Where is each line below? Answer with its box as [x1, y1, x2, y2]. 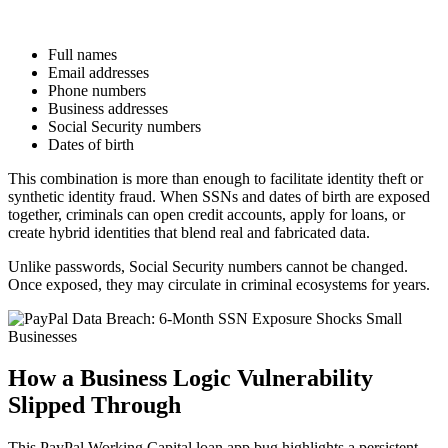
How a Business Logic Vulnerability [8, 365, 373, 392]
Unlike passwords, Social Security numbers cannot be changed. [8, 257, 408, 275]
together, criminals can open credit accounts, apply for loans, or [8, 205, 405, 223]
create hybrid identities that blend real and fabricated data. [8, 223, 370, 241]
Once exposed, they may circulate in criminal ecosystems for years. [8, 275, 430, 293]
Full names [48, 45, 117, 63]
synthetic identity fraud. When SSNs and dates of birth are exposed [8, 187, 430, 205]
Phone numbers [48, 81, 146, 99]
